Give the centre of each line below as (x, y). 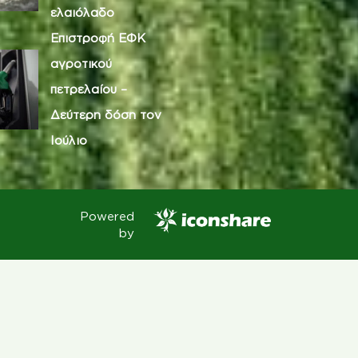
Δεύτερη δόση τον (106, 114)
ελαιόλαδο (82, 12)
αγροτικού (81, 63)
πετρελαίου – (89, 89)
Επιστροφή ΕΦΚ (98, 38)
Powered (107, 216)
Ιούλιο (69, 140)
